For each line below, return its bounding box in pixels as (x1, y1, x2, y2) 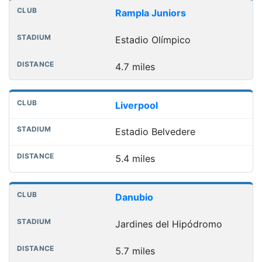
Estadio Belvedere (115, 126, 195, 138)
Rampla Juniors (115, 7, 186, 19)
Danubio (115, 191, 153, 203)
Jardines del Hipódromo (115, 218, 222, 230)
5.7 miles (115, 244, 155, 257)
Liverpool (115, 99, 158, 111)
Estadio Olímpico (115, 34, 191, 46)
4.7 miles (115, 60, 155, 73)
